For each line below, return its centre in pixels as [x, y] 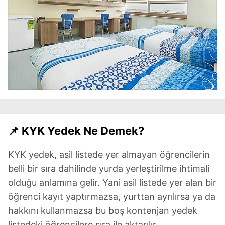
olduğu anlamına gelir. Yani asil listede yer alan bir [112, 183]
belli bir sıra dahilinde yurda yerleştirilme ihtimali [109, 169]
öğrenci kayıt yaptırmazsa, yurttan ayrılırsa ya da [112, 197]
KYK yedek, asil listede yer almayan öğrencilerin [109, 155]
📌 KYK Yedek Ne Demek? [76, 131]
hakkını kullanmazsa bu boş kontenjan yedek [103, 211]
